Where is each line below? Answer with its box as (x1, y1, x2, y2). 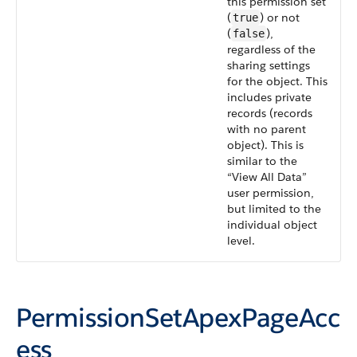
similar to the (227, 154, 297, 168)
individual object (227, 218, 317, 232)
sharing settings (227, 58, 310, 73)
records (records (227, 106, 312, 120)
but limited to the (227, 202, 321, 216)
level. (227, 233, 255, 248)
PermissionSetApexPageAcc (16, 301, 340, 334)
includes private (227, 90, 312, 104)
